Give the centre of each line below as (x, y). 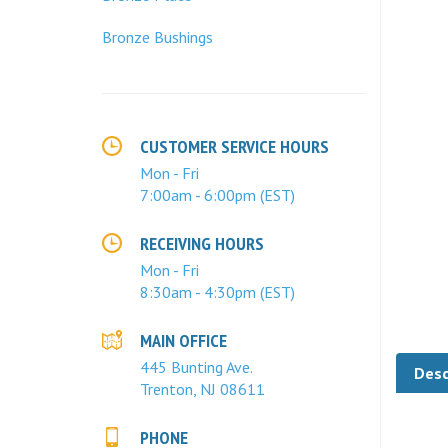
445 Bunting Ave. (196, 367)
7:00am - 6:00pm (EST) (217, 195)
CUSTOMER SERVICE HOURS (234, 146)
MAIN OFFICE (183, 340)
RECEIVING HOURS (202, 243)
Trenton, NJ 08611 (202, 389)
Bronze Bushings (157, 37)
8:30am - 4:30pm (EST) (217, 292)
